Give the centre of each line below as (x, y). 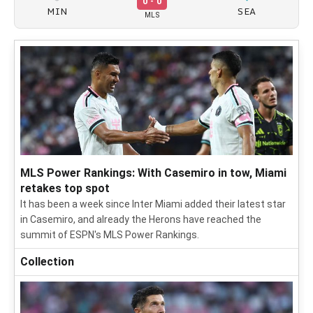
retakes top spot (65, 188)
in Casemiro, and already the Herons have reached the (141, 219)
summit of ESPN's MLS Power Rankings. (110, 235)
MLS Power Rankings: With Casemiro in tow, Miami (153, 173)
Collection (47, 262)
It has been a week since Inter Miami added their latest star (153, 204)
